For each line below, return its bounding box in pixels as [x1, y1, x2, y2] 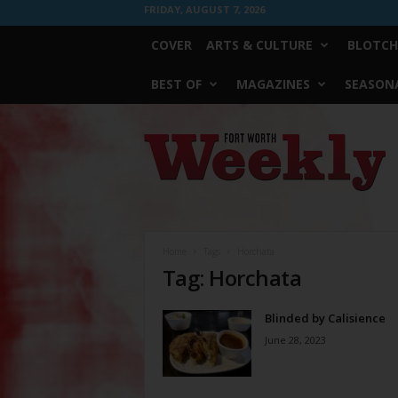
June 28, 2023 [264, 333, 326, 346]
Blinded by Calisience [264, 310, 386, 326]
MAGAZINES [235, 76, 310, 92]
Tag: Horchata [162, 263, 302, 292]
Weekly [142, 150, 181, 163]
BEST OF [150, 76, 202, 92]
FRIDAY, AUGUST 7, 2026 [143, 3, 265, 16]
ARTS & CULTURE [205, 36, 313, 53]
